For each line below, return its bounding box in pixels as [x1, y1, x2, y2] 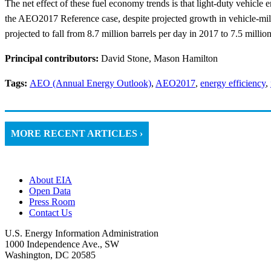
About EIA [29, 175, 72, 186]
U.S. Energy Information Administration [5, 228, 158, 239]
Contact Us [29, 207, 72, 218]
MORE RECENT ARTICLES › [11, 128, 143, 139]
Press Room [29, 197, 75, 207]
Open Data [29, 186, 71, 197]
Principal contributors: [5, 53, 101, 64]
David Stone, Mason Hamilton [101, 53, 218, 64]
